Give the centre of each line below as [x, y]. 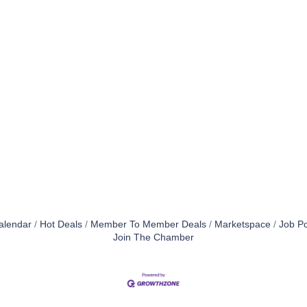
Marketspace [242, 225]
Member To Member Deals [148, 225]
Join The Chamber [153, 238]
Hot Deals [61, 225]
